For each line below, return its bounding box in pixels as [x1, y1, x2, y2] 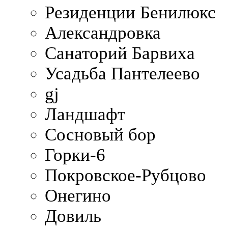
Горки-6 [45, 145, 105, 165]
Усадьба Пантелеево [45, 63, 200, 83]
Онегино [45, 185, 111, 206]
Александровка [45, 22, 161, 43]
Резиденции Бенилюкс [45, 2, 216, 22]
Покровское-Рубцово [45, 165, 206, 185]
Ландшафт [45, 104, 125, 124]
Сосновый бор [45, 124, 156, 145]
